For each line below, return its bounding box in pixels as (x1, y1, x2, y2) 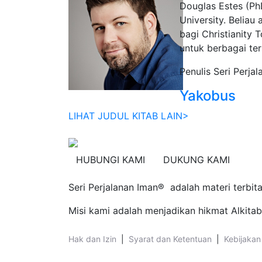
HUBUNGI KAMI (76, 154, 145, 166)
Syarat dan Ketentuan (129, 234, 212, 244)
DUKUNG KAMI (163, 154, 230, 166)
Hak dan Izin (68, 234, 116, 244)
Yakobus (180, 87, 236, 104)
